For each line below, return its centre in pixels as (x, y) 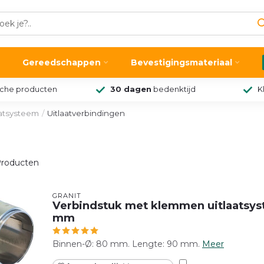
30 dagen (131, 89)
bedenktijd (173, 89)
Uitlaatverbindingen (86, 113)
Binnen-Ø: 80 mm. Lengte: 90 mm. (126, 244)
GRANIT (67, 196)
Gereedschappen (62, 62)
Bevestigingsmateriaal (181, 62)
